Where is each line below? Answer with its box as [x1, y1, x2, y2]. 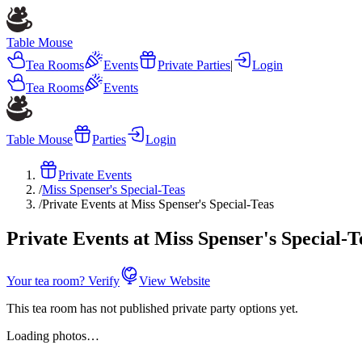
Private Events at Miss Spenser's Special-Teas [42, 197, 274, 211]
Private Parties [158, 58, 230, 72]
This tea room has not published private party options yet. [6, 301, 298, 315]
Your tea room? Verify [6, 273, 120, 288]
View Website [139, 273, 210, 288]
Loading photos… [6, 328, 99, 343]
